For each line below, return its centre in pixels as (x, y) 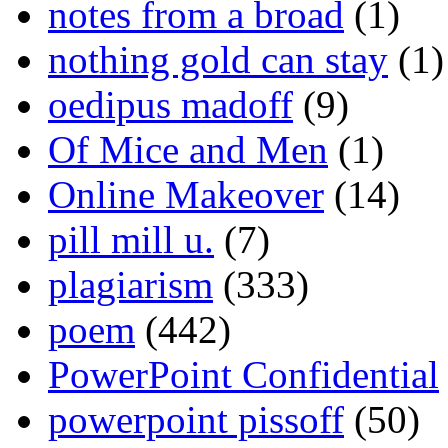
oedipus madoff (170, 105)
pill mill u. (131, 240)
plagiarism (130, 285)
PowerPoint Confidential (243, 375)
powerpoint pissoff (196, 420)
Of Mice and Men (188, 150)
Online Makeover (186, 195)
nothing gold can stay (218, 60)
